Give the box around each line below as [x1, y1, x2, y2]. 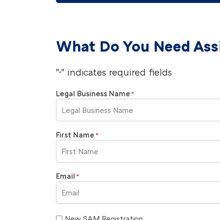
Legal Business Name [56, 89, 130, 98]
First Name [56, 130, 94, 139]
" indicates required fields [61, 66, 172, 78]
